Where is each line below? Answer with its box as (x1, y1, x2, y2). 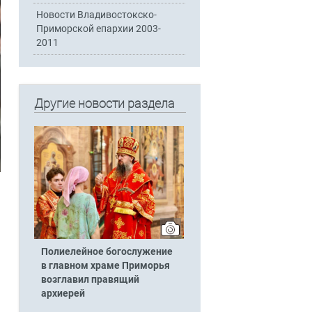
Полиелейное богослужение (40, 246, 173, 258)
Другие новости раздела (33, 96, 175, 111)
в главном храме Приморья (40, 260, 170, 272)
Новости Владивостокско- (36, 8, 157, 21)
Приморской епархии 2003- (36, 22, 162, 35)
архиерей (40, 288, 85, 300)
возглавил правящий (40, 274, 139, 286)
